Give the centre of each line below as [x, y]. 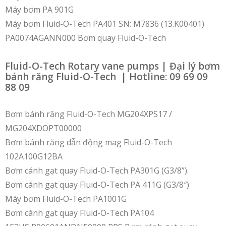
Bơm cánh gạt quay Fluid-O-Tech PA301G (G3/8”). [97, 171]
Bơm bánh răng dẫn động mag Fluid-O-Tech [89, 142]
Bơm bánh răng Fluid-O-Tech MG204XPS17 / [89, 114]
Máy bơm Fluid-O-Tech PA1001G [66, 199]
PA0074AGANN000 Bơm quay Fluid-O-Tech [86, 38]
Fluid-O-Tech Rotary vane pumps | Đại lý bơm [112, 66]
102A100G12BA [34, 156]
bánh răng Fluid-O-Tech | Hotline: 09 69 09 [106, 77]
